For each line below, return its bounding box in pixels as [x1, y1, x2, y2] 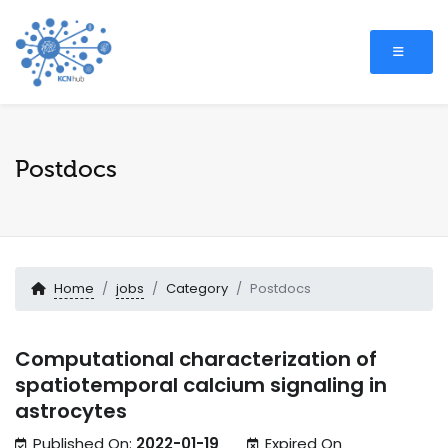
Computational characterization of [15, 345, 377, 374]
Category [166, 279, 228, 299]
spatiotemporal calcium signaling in [15, 371, 387, 400]
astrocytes [15, 397, 127, 426]
